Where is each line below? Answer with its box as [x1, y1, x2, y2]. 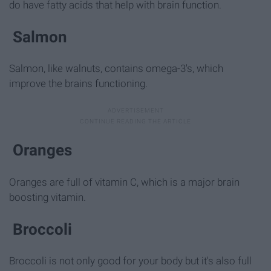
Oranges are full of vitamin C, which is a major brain [9, 175, 240, 188]
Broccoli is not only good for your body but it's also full [9, 254, 252, 267]
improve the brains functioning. [9, 77, 148, 90]
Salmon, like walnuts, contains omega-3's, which [9, 62, 223, 75]
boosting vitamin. [9, 191, 86, 203]
